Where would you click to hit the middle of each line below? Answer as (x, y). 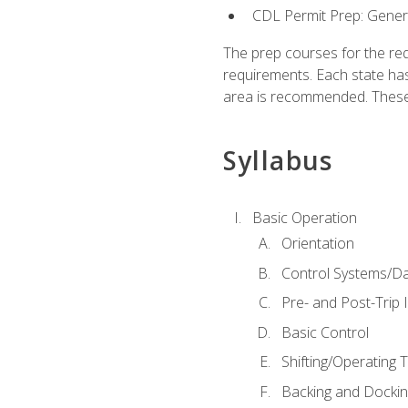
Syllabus (278, 160)
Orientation (317, 244)
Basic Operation (304, 217)
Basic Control (325, 332)
